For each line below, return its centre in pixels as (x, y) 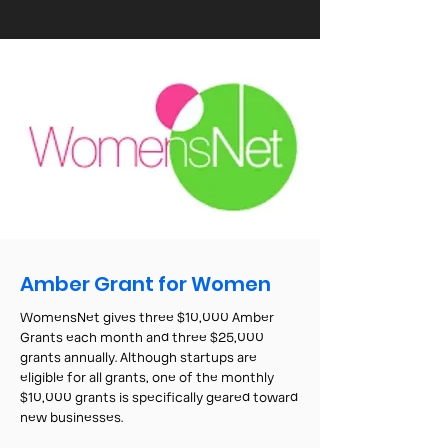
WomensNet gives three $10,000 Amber (147, 318)
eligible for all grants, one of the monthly (147, 378)
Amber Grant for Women (145, 284)
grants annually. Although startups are (138, 358)
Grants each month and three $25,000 (142, 338)
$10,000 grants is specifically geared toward (159, 398)
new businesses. (71, 418)
